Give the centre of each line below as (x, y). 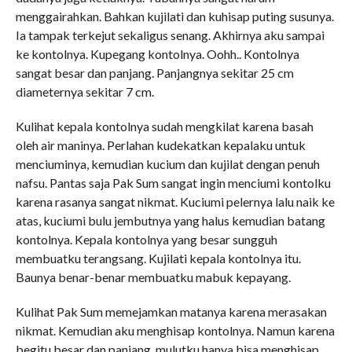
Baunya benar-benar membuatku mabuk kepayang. (153, 277)
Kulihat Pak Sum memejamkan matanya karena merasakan (171, 312)
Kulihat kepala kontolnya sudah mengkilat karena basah (164, 126)
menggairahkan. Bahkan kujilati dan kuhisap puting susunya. (174, 16)
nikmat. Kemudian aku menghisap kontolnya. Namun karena (175, 330)
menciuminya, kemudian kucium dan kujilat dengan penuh (167, 164)
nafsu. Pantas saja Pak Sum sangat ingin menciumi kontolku (173, 183)
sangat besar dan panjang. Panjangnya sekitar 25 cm (154, 73)
